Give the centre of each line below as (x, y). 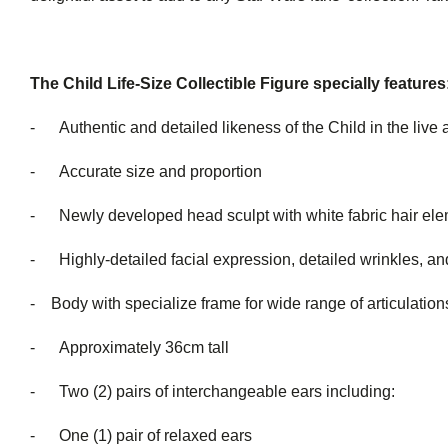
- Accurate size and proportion (146, 171)
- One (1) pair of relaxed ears (141, 435)
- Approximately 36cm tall (129, 347)
